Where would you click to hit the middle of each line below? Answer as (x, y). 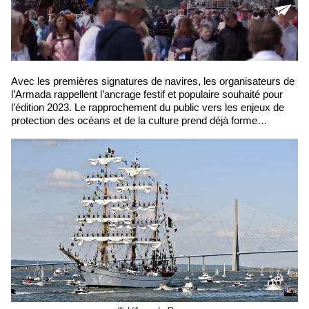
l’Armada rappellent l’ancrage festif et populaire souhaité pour (147, 94)
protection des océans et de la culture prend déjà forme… (139, 121)
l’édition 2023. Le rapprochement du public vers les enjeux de (148, 108)
